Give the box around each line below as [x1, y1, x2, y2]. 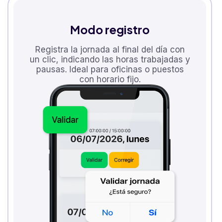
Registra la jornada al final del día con [35, 44, 185, 55]
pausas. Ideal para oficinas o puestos [36, 64, 184, 74]
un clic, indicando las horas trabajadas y [29, 54, 190, 64]
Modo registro [70, 22, 150, 37]
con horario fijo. [79, 74, 141, 84]
